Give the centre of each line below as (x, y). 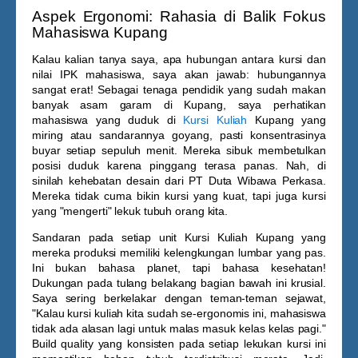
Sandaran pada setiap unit (108, 237)
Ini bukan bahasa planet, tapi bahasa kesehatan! (179, 268)
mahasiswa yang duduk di (108, 120)
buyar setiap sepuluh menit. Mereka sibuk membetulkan (179, 150)
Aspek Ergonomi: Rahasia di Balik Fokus (179, 16)
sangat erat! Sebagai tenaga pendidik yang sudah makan (179, 89)
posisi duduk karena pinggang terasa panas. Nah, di (179, 165)
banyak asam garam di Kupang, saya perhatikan (179, 105)
